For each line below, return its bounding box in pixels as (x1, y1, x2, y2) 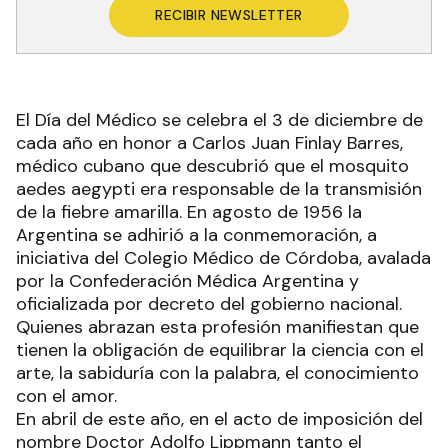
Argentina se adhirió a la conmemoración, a (16, 223, 377, 248)
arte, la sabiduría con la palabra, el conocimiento (16, 361, 419, 386)
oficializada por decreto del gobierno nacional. (16, 292, 407, 317)
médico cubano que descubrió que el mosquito (16, 154, 409, 179)
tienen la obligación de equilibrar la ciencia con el (16, 338, 424, 363)
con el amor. (16, 384, 117, 409)
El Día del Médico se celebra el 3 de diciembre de (16, 108, 423, 133)
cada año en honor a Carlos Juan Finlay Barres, (16, 131, 403, 156)
